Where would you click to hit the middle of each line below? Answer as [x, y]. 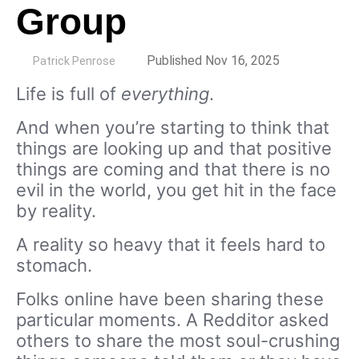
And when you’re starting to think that [173, 127]
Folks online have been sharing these [170, 299]
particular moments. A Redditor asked [173, 320]
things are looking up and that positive [174, 148]
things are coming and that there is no [173, 169]
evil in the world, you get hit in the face [176, 190]
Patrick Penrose [74, 61]
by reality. [56, 211]
